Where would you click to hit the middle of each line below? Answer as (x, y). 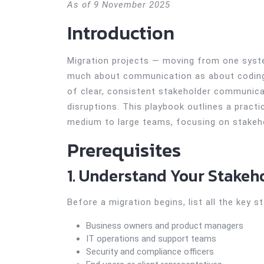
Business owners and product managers (165, 226)
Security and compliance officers (150, 252)
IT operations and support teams (151, 239)
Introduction (121, 33)
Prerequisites (124, 150)
